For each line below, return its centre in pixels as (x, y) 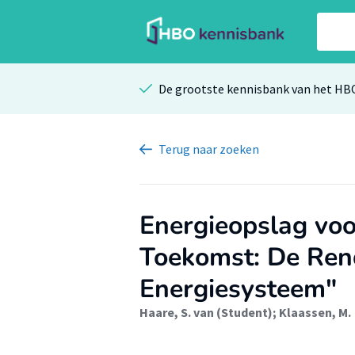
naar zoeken (226, 149)
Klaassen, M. (315, 312)
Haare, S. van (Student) (206, 312)
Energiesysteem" (238, 289)
